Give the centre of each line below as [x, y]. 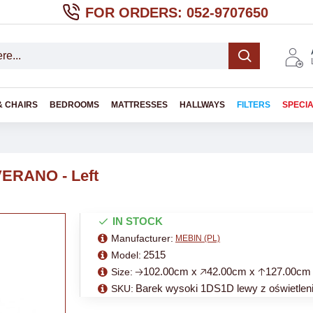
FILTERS [254, 105]
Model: [126, 255]
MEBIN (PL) [198, 238]
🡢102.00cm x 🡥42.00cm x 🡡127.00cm [223, 271]
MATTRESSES [139, 105]
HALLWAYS [202, 105]
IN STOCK [138, 221]
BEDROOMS [74, 105]
